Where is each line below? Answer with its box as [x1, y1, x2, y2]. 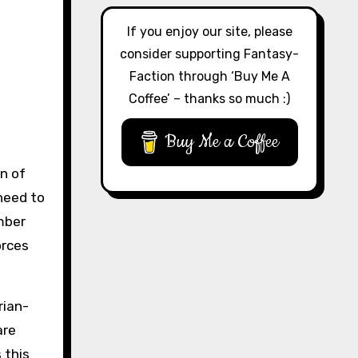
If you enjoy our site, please [126, 23, 292, 39]
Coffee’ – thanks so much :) [129, 90, 291, 106]
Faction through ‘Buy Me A [129, 68, 290, 84]
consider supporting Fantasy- [120, 46, 300, 62]
